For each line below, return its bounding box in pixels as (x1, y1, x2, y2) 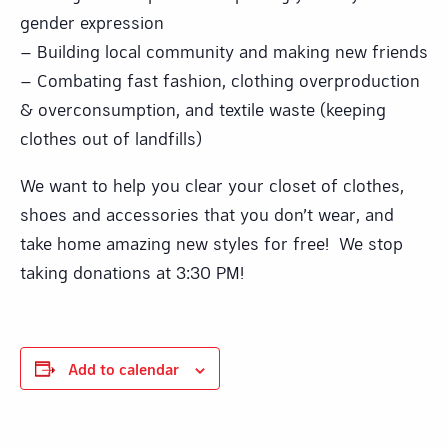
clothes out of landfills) (20, 126, 202, 149)
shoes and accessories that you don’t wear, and (20, 202, 394, 225)
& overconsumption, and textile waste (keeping (20, 97, 386, 120)
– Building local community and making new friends (20, 39, 428, 62)
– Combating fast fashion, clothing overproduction (20, 68, 420, 91)
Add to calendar (68, 358, 179, 378)
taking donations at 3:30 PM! (20, 260, 244, 283)
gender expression (20, 10, 164, 33)
